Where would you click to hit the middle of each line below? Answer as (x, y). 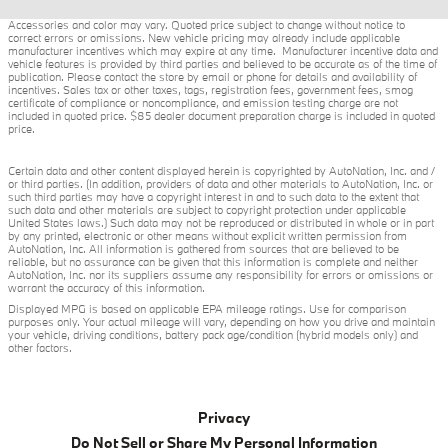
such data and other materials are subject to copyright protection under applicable (207, 210)
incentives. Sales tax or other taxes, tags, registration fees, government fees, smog (210, 90)
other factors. (40, 348)
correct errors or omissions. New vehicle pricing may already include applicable (204, 38)
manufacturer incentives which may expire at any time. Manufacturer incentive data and (223, 51)
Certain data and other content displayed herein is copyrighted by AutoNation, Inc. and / (221, 171)
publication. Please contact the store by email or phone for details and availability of (212, 77)
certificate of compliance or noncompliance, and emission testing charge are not (203, 103)
